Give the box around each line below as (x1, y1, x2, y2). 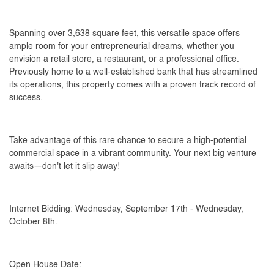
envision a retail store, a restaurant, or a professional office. (9, 54, 239, 64)
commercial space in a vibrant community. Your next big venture (9, 149, 256, 158)
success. (9, 93, 43, 102)
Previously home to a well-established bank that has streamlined (9, 67, 257, 76)
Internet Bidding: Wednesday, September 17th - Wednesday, (9, 204, 243, 213)
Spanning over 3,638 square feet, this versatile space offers (9, 29, 240, 38)
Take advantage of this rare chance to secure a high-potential (9, 136, 246, 145)
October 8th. (9, 217, 60, 226)
